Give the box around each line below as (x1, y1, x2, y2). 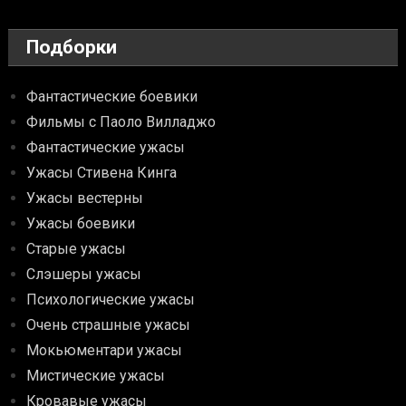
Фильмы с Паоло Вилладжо (26, 113, 217, 131)
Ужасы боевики (26, 215, 136, 233)
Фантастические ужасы (26, 139, 186, 157)
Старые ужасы (26, 240, 127, 258)
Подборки (26, 36, 118, 59)
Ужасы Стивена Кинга (26, 164, 178, 182)
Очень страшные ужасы (26, 316, 191, 334)
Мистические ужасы (26, 367, 166, 385)
